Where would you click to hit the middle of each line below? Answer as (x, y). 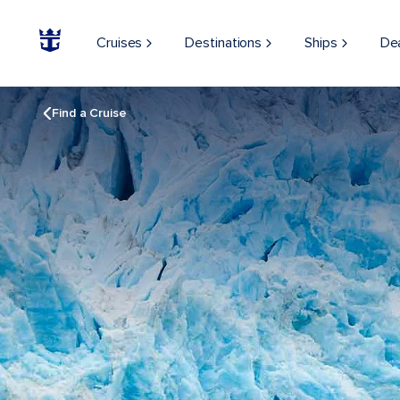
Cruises (120, 43)
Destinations (224, 43)
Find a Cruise (89, 113)
